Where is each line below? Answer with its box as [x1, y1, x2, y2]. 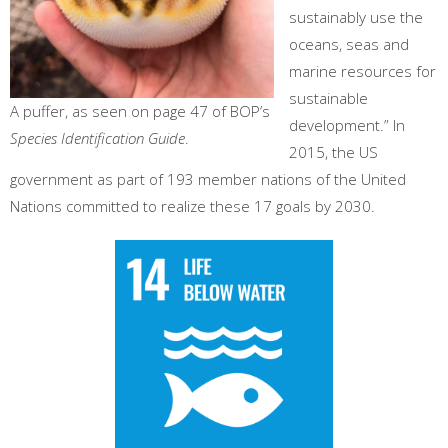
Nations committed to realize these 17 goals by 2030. [10, 196, 375, 217]
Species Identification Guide [10, 127, 185, 148]
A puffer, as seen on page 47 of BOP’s [10, 100, 270, 121]
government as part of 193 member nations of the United [10, 169, 406, 190]
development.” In [289, 115, 405, 136]
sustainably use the [289, 7, 423, 28]
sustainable [289, 88, 368, 109]
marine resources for [289, 61, 436, 82]
